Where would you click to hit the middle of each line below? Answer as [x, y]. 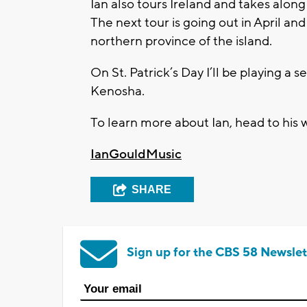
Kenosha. [119, 91]
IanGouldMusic [136, 154]
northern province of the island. [181, 41]
